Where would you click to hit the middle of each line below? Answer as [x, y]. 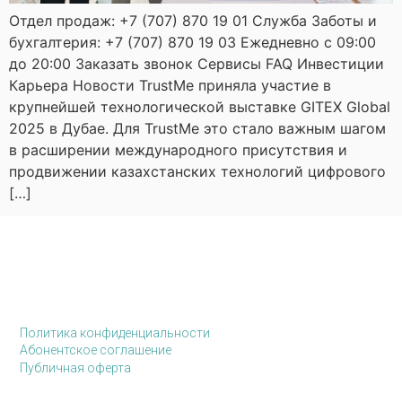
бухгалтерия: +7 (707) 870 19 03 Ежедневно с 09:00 [192, 43]
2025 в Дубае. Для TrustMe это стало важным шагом [197, 129]
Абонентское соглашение [96, 350]
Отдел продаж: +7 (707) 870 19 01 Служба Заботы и [193, 21]
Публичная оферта [76, 367]
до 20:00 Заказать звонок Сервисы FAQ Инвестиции [197, 64]
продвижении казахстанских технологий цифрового [197, 172]
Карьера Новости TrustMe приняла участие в [170, 86]
